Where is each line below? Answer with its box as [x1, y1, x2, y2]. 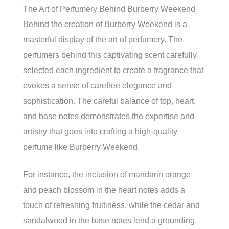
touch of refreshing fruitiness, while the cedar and [23, 201, 200, 210]
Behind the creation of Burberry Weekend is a [23, 20, 187, 29]
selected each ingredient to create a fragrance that [23, 66, 203, 75]
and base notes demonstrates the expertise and [23, 112, 194, 121]
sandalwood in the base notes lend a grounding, [23, 216, 197, 225]
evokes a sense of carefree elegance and [23, 81, 172, 90]
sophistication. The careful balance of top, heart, [23, 97, 196, 105]
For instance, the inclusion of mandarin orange [23, 170, 191, 179]
